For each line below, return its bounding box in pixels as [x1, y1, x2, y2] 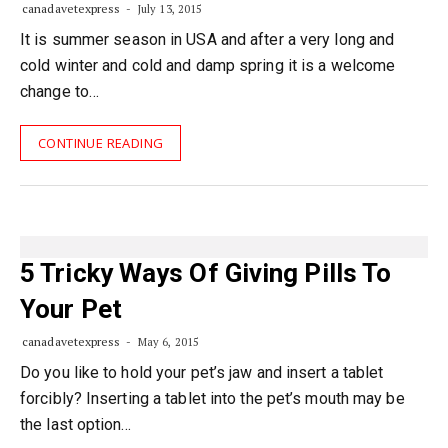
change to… [20, 81, 99, 101]
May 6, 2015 [134, 334, 200, 349]
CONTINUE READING [38, 133, 164, 152]
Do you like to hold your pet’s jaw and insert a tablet [20, 362, 384, 382]
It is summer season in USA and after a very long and [20, 29, 395, 49]
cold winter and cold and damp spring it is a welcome [20, 55, 396, 75]
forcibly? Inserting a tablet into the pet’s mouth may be [20, 388, 405, 408]
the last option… [20, 414, 132, 434]
